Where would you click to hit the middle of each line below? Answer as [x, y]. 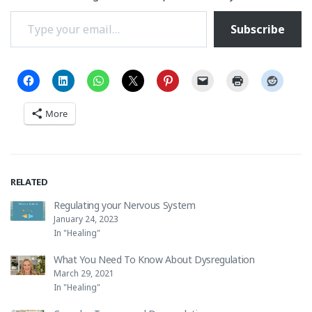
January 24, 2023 [86, 219]
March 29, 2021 [84, 273]
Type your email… [29, 11]
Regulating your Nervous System [125, 205]
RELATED [29, 181]
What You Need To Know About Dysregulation [154, 259]
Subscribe [258, 30]
